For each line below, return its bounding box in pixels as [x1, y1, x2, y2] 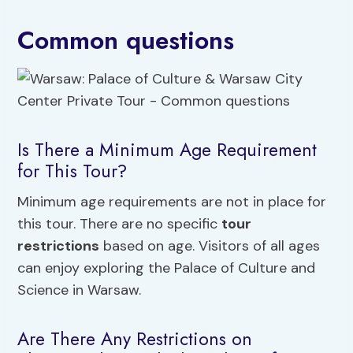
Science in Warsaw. [17, 281, 142, 300]
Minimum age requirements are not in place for [17, 192, 327, 212]
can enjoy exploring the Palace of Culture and [17, 258, 316, 278]
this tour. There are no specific [17, 214, 222, 234]
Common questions [17, 22, 235, 59]
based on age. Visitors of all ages [99, 236, 321, 256]
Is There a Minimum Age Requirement [17, 136, 318, 163]
